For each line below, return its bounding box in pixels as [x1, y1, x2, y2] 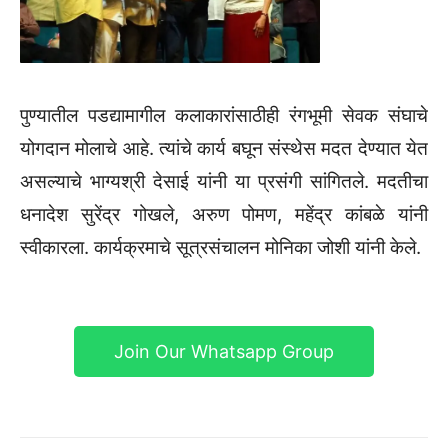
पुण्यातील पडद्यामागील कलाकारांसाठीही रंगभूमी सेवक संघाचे [20, 104, 428, 127]
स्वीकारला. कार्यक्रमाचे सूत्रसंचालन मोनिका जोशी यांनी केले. [20, 236, 421, 259]
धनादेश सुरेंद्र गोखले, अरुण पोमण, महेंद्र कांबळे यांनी [20, 203, 428, 226]
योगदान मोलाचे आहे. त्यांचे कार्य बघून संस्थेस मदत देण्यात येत [20, 137, 428, 160]
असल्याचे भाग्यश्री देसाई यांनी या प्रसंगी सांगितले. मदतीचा [20, 170, 428, 193]
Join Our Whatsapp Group [114, 341, 334, 362]
